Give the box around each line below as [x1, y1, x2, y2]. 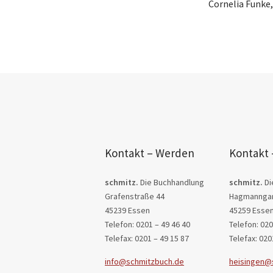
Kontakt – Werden [105, 146, 194, 160]
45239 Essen [105, 205, 150, 216]
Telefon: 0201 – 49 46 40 [105, 219, 190, 230]
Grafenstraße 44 [105, 191, 165, 202]
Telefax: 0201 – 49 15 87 [105, 233, 189, 244]
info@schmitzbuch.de [105, 256, 184, 267]
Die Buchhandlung [138, 177, 204, 188]
